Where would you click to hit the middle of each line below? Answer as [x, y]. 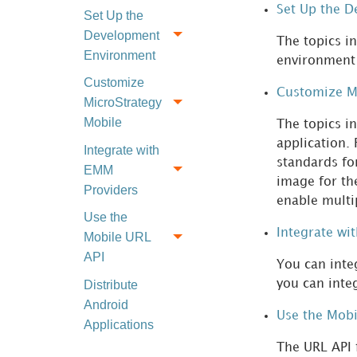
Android [106, 304]
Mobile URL [117, 237]
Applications [118, 324]
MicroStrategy [122, 103]
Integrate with [121, 150]
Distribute [110, 284]
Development [121, 35]
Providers [110, 190]
